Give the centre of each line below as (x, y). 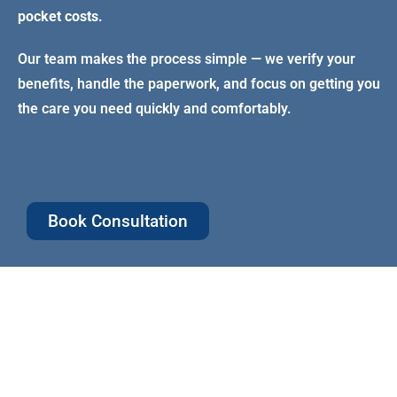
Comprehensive (128, 324)
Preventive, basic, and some (153, 384)
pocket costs (58, 16)
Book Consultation (118, 221)
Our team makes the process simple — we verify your (187, 58)
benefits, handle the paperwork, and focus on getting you (199, 83)
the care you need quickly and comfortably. (155, 108)
